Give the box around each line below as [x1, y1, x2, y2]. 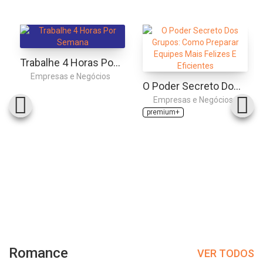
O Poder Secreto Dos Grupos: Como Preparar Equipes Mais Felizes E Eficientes [233, 80, 241, 93]
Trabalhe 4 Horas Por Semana [113, 56, 120, 69]
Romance [9, 245, 68, 262]
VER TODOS [197, 247, 254, 259]
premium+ [146, 108, 180, 117]
